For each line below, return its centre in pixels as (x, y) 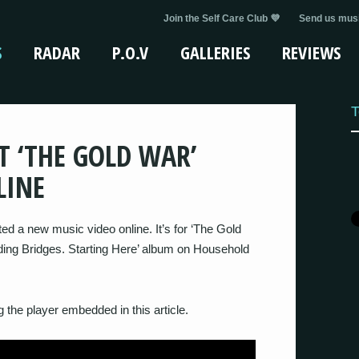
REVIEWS (311, 52)
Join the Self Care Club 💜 (222, 18)
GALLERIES (215, 52)
